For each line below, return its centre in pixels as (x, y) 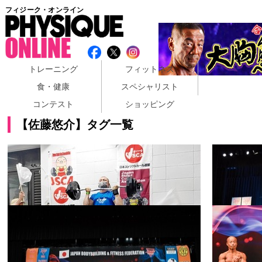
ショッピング (149, 104)
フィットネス (149, 69)
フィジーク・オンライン (44, 10)
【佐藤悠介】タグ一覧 (75, 124)
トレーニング (53, 69)
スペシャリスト (149, 86)
